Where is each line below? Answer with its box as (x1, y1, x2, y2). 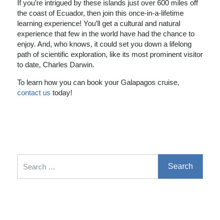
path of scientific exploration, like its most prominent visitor (17, 50, 203, 59)
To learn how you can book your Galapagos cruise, (17, 78, 179, 87)
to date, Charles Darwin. (17, 60, 94, 69)
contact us (17, 88, 51, 97)
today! (51, 88, 72, 97)
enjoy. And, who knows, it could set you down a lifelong (17, 40, 192, 49)
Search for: (17, 155, 52, 164)
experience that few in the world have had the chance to (17, 29, 194, 38)
